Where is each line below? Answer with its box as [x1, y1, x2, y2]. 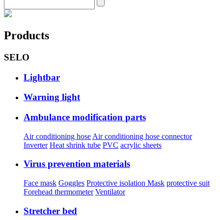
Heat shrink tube [50, 140, 101, 149]
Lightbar [24, 72, 60, 82]
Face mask [24, 179, 56, 188]
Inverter [24, 140, 48, 149]
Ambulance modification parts [24, 111, 146, 122]
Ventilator [95, 188, 125, 196]
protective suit [166, 179, 210, 188]
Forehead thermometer [24, 188, 93, 196]
